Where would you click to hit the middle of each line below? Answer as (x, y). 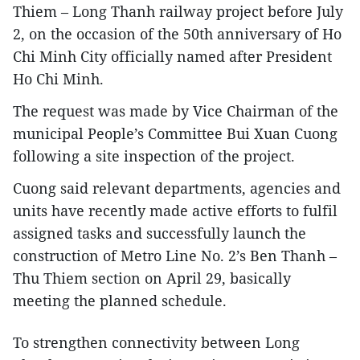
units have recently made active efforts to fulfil (175, 210)
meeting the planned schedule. (120, 300)
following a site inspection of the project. (154, 155)
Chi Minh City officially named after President (172, 56)
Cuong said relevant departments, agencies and (177, 188)
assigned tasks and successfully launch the (160, 233)
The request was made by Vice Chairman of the (176, 110)
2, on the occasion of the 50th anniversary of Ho (177, 33)
